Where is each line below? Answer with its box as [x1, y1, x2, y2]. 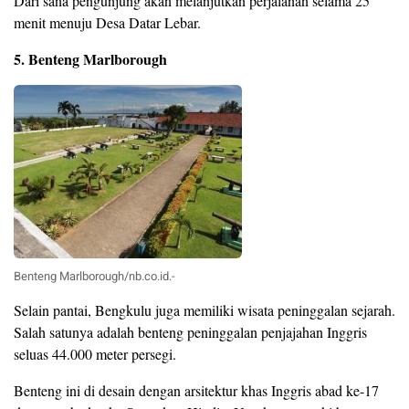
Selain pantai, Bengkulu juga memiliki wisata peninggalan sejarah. [14, 300, 395, 320]
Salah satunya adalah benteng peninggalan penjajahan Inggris [14, 322, 367, 342]
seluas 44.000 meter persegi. [14, 344, 176, 364]
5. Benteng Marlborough [14, 48, 167, 70]
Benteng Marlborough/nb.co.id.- [14, 267, 175, 286]
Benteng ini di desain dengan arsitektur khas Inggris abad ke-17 [14, 381, 379, 401]
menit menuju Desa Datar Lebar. [14, 13, 201, 33]
